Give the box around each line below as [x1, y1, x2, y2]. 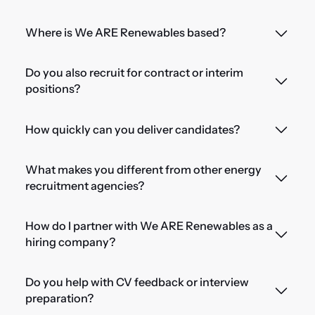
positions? [25, 82, 80, 96]
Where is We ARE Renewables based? [25, 25, 226, 40]
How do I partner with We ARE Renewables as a [25, 218, 273, 233]
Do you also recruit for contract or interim [25, 65, 243, 80]
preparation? [25, 290, 94, 305]
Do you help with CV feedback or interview [25, 274, 249, 289]
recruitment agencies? [25, 179, 144, 193]
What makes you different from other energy [25, 162, 262, 177]
